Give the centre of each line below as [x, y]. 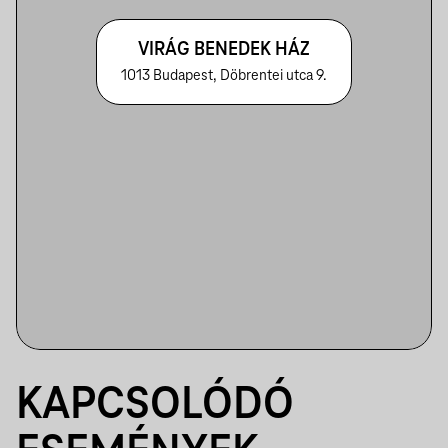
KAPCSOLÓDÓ [155, 406]
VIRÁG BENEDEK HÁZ [224, 50]
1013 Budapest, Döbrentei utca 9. [224, 76]
